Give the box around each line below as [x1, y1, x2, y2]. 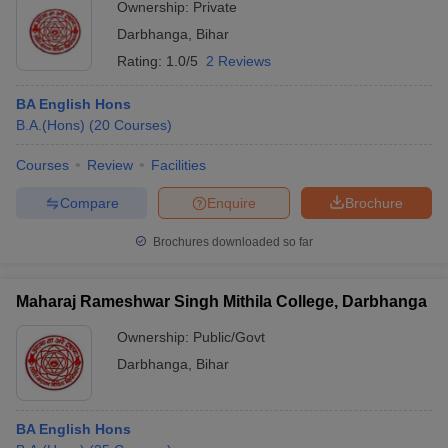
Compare [59, 194, 119, 211]
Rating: [117, 53, 166, 69]
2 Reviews [206, 53, 271, 69]
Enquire [207, 194, 256, 211]
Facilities [151, 157, 206, 173]
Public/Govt [193, 329, 265, 345]
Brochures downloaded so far [150, 235, 313, 249]
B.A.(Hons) [16, 117, 85, 133]
